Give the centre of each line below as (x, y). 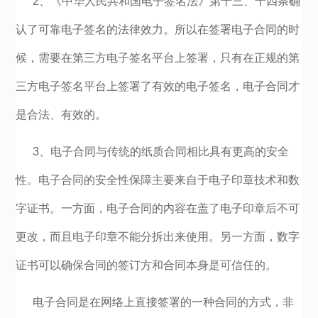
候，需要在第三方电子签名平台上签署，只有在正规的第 (158, 58)
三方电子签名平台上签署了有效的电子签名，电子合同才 (158, 86)
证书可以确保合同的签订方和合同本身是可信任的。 (147, 265)
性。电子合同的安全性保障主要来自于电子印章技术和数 (158, 180)
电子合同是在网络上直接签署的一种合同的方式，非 (164, 302)
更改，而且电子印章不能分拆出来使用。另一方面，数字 (158, 237)
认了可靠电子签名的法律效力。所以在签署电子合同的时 (158, 29)
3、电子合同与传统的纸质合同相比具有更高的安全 (161, 152)
